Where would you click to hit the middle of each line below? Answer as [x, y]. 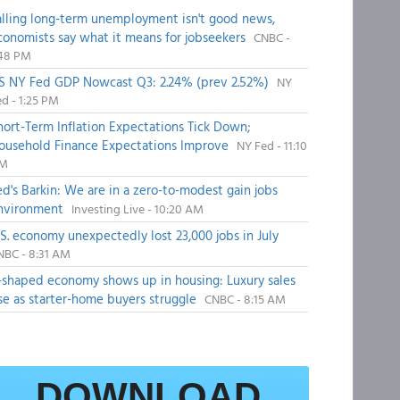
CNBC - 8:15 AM [245, 299]
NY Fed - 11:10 [271, 145]
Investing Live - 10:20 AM [137, 208]
